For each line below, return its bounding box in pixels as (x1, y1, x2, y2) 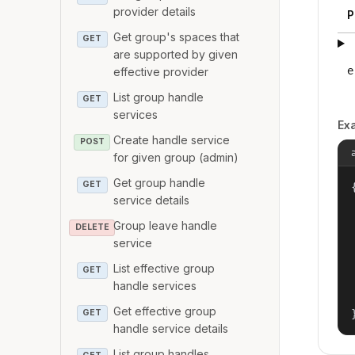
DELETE (74, 222, 109, 233)
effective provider (113, 65, 209, 79)
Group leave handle (113, 219, 218, 233)
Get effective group (113, 304, 217, 319)
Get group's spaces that (113, 30, 240, 44)
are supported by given (113, 48, 239, 62)
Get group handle (113, 176, 206, 190)
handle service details (113, 322, 229, 336)
